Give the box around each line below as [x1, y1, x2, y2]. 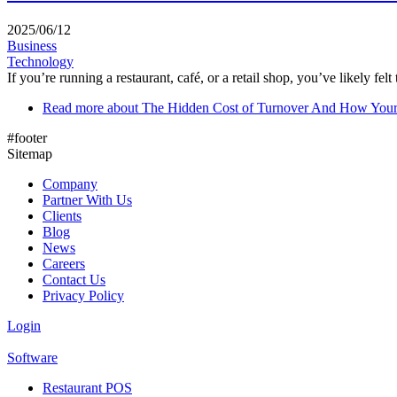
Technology [7, 54, 74, 70]
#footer [7, 130, 47, 146]
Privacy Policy [43, 288, 124, 304]
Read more [43, 100, 104, 116]
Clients [43, 208, 82, 224]
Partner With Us [43, 192, 132, 208]
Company [43, 176, 97, 192]
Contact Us [43, 272, 105, 288]
